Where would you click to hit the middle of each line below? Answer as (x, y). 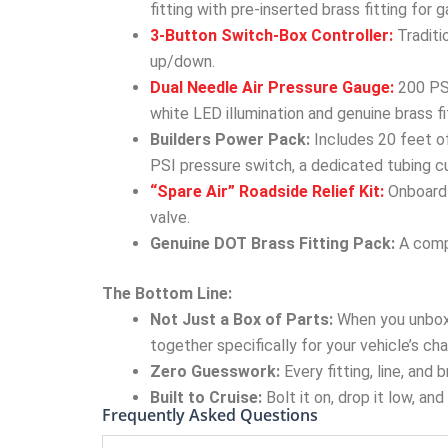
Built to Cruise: (206, 397)
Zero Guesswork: (215, 371)
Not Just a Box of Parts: (241, 319)
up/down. (182, 61)
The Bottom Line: (167, 293)
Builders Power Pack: (230, 139)
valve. (170, 217)
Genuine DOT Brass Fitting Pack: (272, 243)
